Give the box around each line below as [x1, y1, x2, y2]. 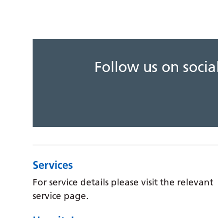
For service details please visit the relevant [33, 177, 214, 188]
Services [33, 158, 73, 172]
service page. [33, 190, 89, 201]
